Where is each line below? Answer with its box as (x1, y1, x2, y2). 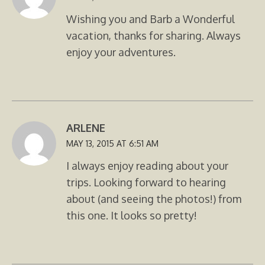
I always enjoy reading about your (66, 159, 228, 173)
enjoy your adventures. (66, 46, 176, 59)
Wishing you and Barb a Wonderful (66, 12, 235, 26)
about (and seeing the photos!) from (66, 192, 241, 206)
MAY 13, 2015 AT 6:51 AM (66, 138, 159, 149)
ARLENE (66, 121, 105, 135)
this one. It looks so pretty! (66, 209, 197, 222)
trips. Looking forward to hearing (66, 176, 226, 189)
